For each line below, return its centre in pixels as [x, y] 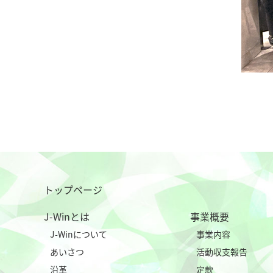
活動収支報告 [222, 252]
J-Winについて [79, 234]
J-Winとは [67, 216]
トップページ [73, 190]
